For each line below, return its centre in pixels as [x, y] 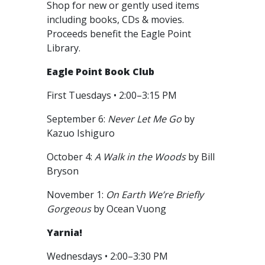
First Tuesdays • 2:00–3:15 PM [113, 95]
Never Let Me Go [145, 119]
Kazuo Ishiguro [82, 133]
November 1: [76, 195]
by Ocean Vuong [130, 209]
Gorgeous [69, 209]
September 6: [77, 119]
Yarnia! [64, 232]
